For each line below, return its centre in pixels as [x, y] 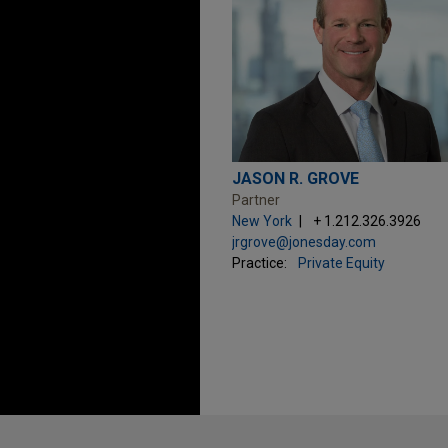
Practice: [259, 263]
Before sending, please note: [300, 428]
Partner [256, 200]
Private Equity [341, 263]
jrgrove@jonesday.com [304, 242]
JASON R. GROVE [295, 179]
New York [262, 221]
